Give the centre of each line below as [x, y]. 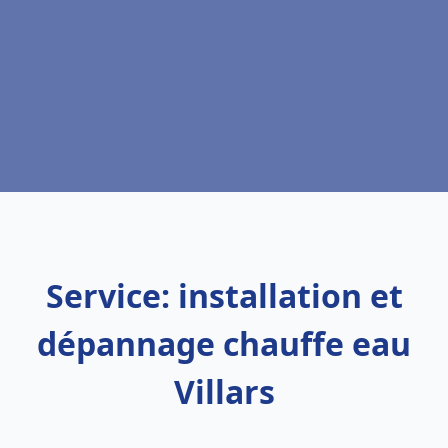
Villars [224, 391]
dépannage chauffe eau [224, 343]
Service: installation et [224, 295]
